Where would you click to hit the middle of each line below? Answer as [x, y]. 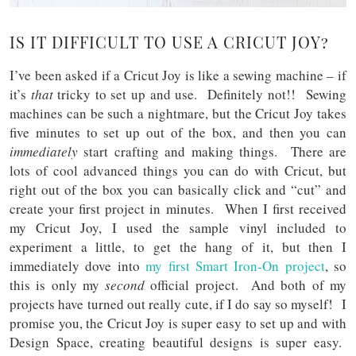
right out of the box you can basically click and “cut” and [178, 189]
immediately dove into [78, 265]
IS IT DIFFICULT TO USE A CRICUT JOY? [169, 41]
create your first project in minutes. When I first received [178, 208]
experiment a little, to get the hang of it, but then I [178, 246]
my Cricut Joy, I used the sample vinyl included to [178, 227]
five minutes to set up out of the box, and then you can [178, 132]
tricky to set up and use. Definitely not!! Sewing [200, 94]
